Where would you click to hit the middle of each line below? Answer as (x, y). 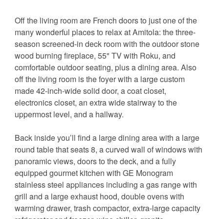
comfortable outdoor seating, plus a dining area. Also (106, 67)
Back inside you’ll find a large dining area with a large (107, 138)
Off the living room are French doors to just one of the (106, 21)
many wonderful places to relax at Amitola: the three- (105, 32)
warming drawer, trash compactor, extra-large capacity (108, 208)
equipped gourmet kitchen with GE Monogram (94, 173)
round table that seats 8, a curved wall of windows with (109, 150)
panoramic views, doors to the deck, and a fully (95, 161)
